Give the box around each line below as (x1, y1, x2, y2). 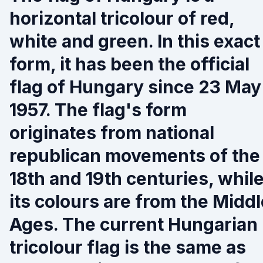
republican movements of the (9, 145, 260, 166)
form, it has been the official (9, 53, 249, 75)
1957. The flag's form (9, 99, 187, 120)
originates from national (9, 122, 214, 143)
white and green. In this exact (9, 31, 260, 52)
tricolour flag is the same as (9, 237, 246, 258)
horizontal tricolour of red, (9, 8, 234, 29)
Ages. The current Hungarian (9, 214, 258, 235)
